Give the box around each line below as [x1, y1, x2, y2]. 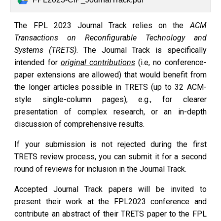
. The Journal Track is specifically [76, 45, 207, 55]
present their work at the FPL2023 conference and [14, 196, 207, 206]
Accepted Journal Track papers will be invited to [14, 184, 207, 194]
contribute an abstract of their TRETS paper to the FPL [14, 209, 207, 219]
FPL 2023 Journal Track [33, 20, 127, 30]
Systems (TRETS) [14, 45, 77, 55]
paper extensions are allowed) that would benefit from [14, 70, 207, 79]
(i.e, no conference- [135, 57, 207, 67]
